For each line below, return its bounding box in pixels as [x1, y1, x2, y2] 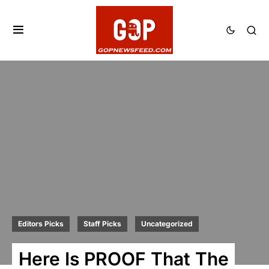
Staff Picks [83, 219, 121, 228]
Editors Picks [18, 219, 64, 228]
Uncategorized [141, 219, 193, 228]
